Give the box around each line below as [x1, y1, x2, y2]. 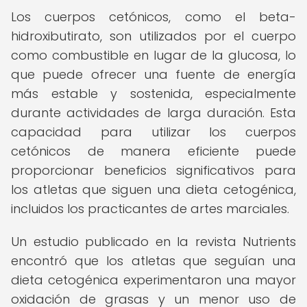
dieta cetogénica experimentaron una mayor [11, 271, 296, 288]
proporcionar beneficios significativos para [11, 162, 296, 179]
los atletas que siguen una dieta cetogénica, [11, 181, 296, 198]
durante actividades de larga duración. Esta [11, 104, 296, 121]
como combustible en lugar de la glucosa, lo [11, 47, 296, 64]
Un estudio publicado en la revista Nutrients [11, 233, 296, 250]
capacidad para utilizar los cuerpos [11, 123, 296, 140]
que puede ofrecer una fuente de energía [11, 66, 296, 83]
